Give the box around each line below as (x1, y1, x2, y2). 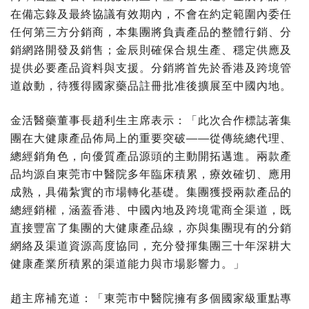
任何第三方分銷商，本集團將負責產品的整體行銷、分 (10, 25, 292, 39)
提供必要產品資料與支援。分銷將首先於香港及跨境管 (10, 61, 292, 74)
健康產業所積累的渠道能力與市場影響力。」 (10, 257, 245, 270)
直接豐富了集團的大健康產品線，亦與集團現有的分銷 (10, 221, 292, 235)
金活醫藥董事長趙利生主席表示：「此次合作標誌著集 (10, 113, 292, 127)
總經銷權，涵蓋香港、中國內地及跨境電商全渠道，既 (10, 203, 292, 217)
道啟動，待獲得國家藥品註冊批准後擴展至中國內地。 (10, 79, 292, 92)
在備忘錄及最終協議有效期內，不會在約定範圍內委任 (10, 7, 292, 21)
